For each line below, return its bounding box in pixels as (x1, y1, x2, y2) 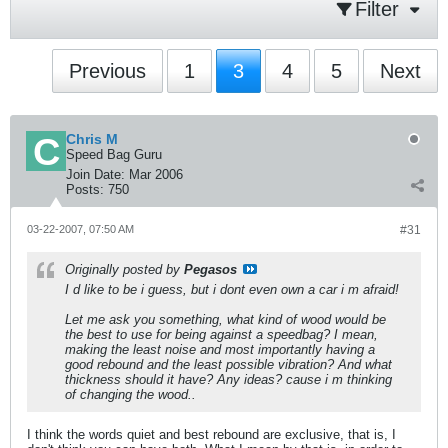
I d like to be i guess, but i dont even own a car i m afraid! (65, 282, 399, 297)
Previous (69, 60, 146, 82)
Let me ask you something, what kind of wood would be (65, 312, 386, 327)
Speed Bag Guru (66, 147, 162, 162)
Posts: (66, 182, 104, 197)
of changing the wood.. (65, 387, 196, 402)
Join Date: (66, 167, 125, 182)
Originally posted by (65, 262, 184, 277)
